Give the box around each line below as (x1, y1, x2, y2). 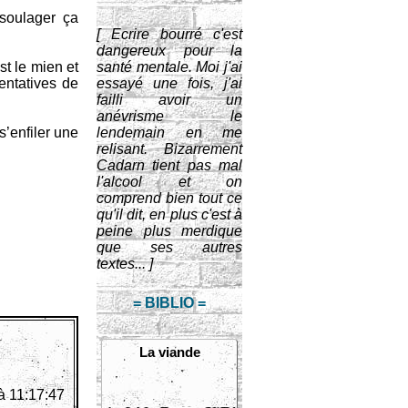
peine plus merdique (97, 223, 242, 239)
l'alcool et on (97, 174, 242, 189)
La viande (138, 344, 200, 360)
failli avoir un (97, 92, 242, 107)
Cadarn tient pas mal (97, 158, 242, 173)
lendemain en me (97, 125, 242, 140)
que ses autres (97, 240, 242, 255)
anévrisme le (97, 108, 242, 124)
